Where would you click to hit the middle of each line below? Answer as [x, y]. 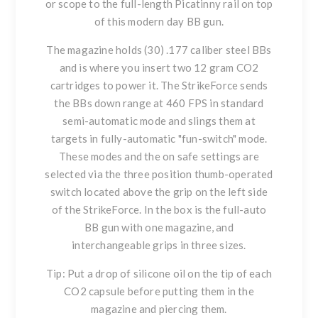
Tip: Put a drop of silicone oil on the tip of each [159, 273]
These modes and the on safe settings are [159, 156]
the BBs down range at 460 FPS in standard [159, 103]
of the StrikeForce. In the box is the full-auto [159, 209]
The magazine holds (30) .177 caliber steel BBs [159, 49]
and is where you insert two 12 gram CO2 [159, 67]
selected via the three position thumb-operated [159, 174]
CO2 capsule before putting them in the [159, 291]
